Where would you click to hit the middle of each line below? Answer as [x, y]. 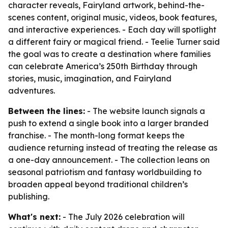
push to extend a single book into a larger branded [108, 123]
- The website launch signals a [145, 111]
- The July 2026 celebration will [123, 217]
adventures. [32, 91]
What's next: [34, 217]
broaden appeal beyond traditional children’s [98, 184]
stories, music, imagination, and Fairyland [90, 78]
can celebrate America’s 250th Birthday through [103, 66]
